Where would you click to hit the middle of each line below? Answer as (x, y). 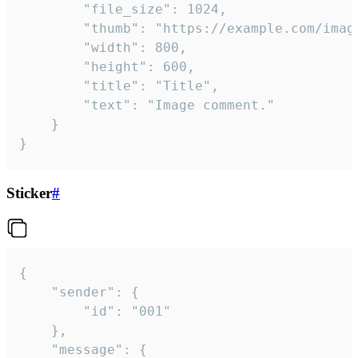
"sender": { (35, 292)
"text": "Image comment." (51, 105)
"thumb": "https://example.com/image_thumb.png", (51, 29)
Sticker (29, 193)
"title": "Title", (51, 86)
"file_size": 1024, (51, 10)
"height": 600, (51, 67)
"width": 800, (51, 48)
